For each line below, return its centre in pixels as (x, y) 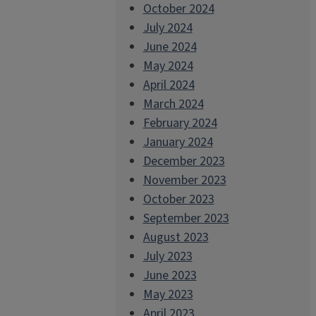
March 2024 (173, 104)
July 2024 (168, 28)
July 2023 (168, 256)
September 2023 (186, 218)
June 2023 (170, 275)
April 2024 (169, 85)
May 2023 (168, 294)
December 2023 (184, 161)
